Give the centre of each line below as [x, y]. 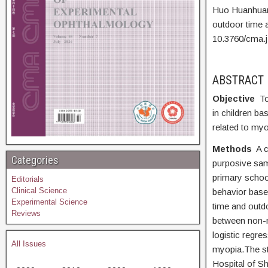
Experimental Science [49, 202]
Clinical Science [39, 190]
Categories [35, 160]
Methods [233, 149]
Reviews [26, 213]
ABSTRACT [238, 80]
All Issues [29, 243]
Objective [236, 98]
